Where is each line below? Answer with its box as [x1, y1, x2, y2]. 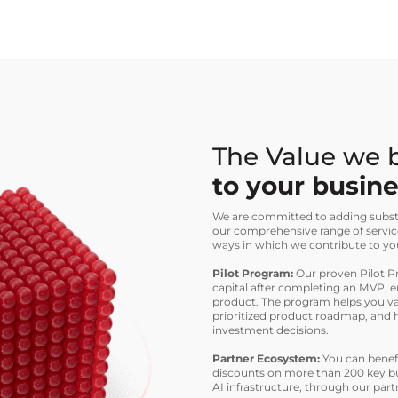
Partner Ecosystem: [212, 352, 320, 366]
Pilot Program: [212, 267, 293, 281]
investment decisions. [212, 323, 329, 338]
